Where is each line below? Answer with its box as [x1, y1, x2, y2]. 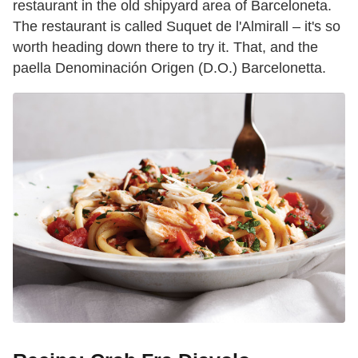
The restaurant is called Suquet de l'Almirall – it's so [13, 18, 340, 34]
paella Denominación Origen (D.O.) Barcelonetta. [13, 59, 326, 76]
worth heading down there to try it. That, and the [13, 38, 318, 55]
